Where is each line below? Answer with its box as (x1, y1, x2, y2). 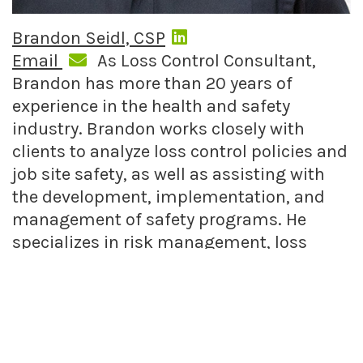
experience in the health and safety (12, 95, 290, 117)
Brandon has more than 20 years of (12, 72, 293, 94)
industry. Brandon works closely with (12, 117, 305, 139)
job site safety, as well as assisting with (12, 163, 325, 185)
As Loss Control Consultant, (93, 49, 316, 71)
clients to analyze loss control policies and (12, 140, 348, 162)
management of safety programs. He (12, 208, 306, 230)
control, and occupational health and (12, 254, 306, 275)
